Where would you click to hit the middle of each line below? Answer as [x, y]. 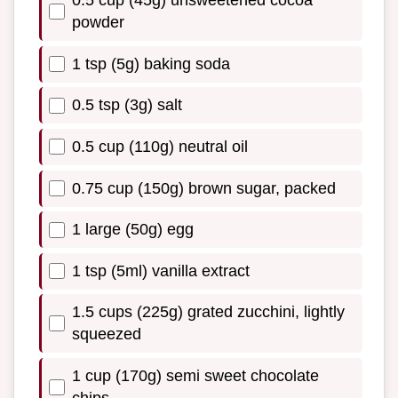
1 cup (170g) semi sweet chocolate [195, 375]
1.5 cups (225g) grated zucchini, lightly [208, 312]
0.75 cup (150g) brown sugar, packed [204, 188]
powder [98, 23]
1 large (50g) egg [133, 230]
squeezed [107, 334]
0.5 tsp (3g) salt [127, 105]
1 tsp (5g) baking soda [151, 64]
